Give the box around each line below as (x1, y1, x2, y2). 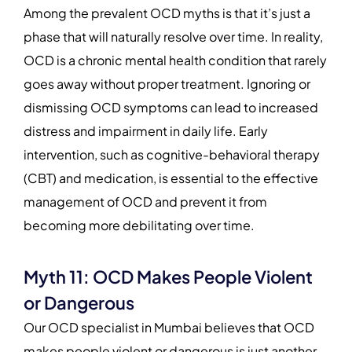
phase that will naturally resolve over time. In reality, (24, 27, 323, 45)
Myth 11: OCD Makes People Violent (24, 266, 313, 288)
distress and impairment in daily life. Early (24, 122, 268, 139)
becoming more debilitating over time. (24, 216, 255, 233)
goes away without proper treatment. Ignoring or (24, 75, 310, 92)
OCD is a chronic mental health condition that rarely (24, 51, 327, 68)
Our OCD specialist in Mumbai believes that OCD (24, 319, 314, 336)
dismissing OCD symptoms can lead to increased (24, 98, 318, 115)
